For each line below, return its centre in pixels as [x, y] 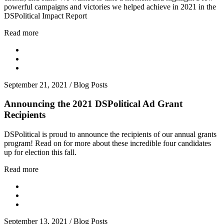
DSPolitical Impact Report [45, 15]
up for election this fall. [40, 152]
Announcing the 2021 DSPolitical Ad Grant [93, 104]
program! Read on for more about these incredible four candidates [107, 143]
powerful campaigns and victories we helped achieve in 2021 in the [110, 6]
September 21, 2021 [36, 84]
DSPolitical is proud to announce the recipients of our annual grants [110, 134]
